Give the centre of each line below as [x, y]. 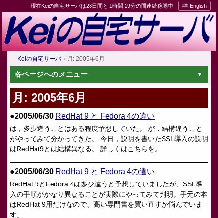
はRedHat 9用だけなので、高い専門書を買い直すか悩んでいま [106, 204]
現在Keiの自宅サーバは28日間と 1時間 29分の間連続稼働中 [102, 6]
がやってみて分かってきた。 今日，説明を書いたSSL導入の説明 [109, 139]
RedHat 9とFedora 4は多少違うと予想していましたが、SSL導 [106, 184]
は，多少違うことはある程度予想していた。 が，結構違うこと [106, 128]
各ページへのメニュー [51, 74]
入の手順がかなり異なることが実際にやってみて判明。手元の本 [109, 194]
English [198, 6]
